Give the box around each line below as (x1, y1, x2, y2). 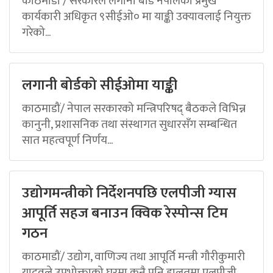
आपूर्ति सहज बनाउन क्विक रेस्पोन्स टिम (22, 200, 228, 225)
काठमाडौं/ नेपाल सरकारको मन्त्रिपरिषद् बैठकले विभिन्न (22, 98, 246, 118)
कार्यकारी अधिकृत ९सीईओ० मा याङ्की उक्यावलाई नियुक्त (22, 6, 251, 26)
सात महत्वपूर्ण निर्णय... (22, 130, 113, 150)
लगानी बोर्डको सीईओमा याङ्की (22, 73, 177, 97)
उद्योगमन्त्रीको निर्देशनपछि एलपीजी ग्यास (22, 180, 236, 205)
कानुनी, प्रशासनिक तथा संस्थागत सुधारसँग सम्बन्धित (22, 114, 237, 134)
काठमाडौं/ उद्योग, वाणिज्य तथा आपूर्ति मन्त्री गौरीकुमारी (22, 246, 245, 266)
